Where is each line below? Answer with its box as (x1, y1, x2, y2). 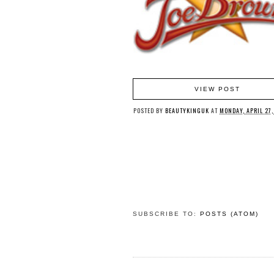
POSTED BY (133, 106, 165, 115)
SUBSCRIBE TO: (133, 210, 200, 217)
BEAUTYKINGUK (165, 106, 209, 115)
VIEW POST (194, 86, 240, 92)
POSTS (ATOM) (200, 210, 259, 217)
